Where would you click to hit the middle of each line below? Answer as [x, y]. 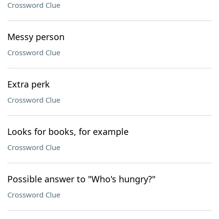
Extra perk [29, 84]
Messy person [36, 37]
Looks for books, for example [68, 131]
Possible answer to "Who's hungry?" [81, 179]
